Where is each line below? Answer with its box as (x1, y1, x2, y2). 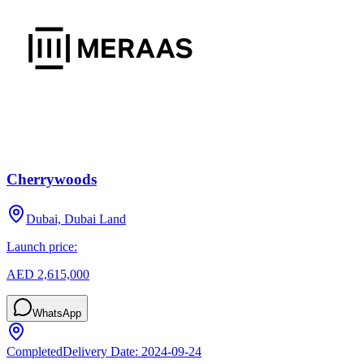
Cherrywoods (6, 171, 97, 188)
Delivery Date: (63, 344, 141, 358)
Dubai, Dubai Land (26, 211, 126, 226)
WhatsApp (32, 306, 81, 319)
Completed (6, 344, 63, 358)
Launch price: (6, 239, 77, 253)
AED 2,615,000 (6, 266, 89, 281)
